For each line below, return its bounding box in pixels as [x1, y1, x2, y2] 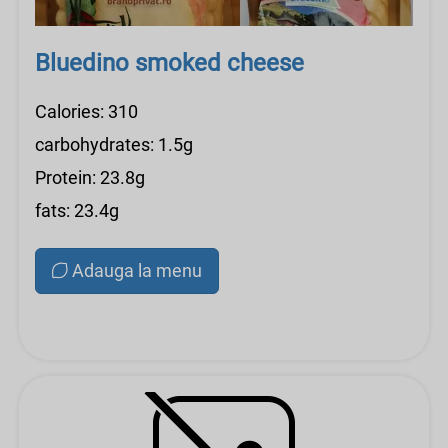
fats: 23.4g [35, 200, 119, 221]
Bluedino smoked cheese [35, 49, 304, 77]
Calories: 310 [35, 101, 138, 122]
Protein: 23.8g [35, 167, 145, 188]
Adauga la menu [72, 260, 202, 281]
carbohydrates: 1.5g [35, 134, 193, 155]
